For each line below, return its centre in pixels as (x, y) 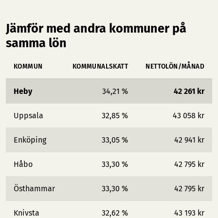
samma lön (36, 43)
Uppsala (28, 116)
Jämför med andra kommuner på (96, 28)
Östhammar (34, 189)
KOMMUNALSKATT (100, 66)
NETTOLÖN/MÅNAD (175, 66)
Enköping (30, 140)
